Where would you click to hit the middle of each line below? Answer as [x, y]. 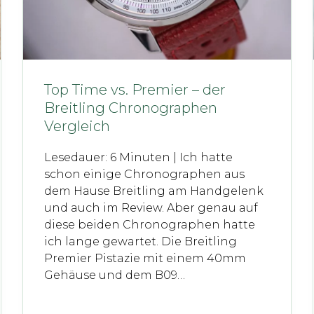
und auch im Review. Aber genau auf [151, 208]
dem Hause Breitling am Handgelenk [154, 191]
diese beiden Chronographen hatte [150, 225]
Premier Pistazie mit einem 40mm [145, 259]
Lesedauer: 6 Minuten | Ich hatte [139, 158]
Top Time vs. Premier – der [135, 90]
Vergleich [77, 127]
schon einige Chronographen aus [145, 175]
